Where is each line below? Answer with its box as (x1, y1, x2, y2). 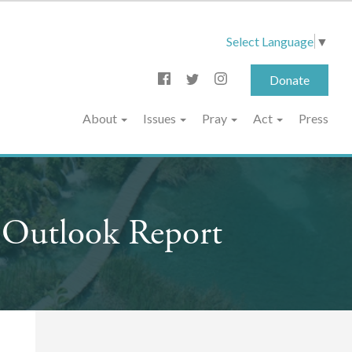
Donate (269, 71, 310, 87)
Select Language (226, 33, 313, 49)
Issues (143, 110, 178, 126)
